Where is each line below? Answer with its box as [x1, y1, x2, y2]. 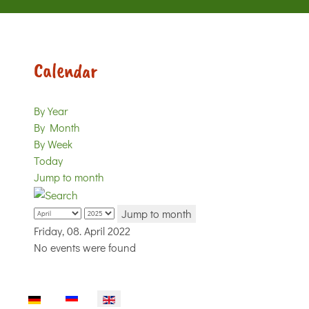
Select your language [17, 290, 115, 305]
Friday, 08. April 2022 [34, 223, 130, 238]
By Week [34, 137, 72, 151]
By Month [34, 120, 80, 134]
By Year [34, 103, 68, 118]
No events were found [34, 239, 136, 255]
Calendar [34, 57, 97, 83]
